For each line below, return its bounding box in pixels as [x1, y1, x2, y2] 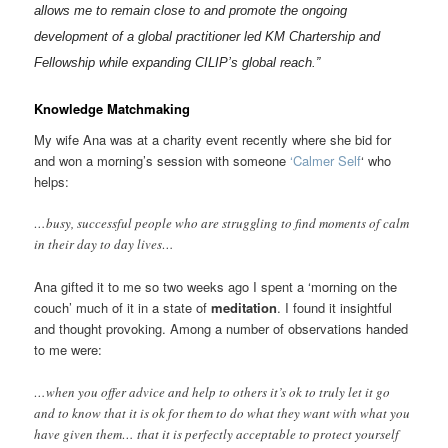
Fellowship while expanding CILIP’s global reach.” [34, 55, 321, 71]
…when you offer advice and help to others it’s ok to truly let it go [34, 382, 391, 401]
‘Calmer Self [290, 151, 362, 171]
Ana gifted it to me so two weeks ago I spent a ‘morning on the [34, 277, 398, 297]
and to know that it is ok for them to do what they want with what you [34, 403, 411, 422]
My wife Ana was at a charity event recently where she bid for [34, 130, 392, 150]
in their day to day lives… [34, 235, 175, 254]
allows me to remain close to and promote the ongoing [34, 3, 348, 19]
